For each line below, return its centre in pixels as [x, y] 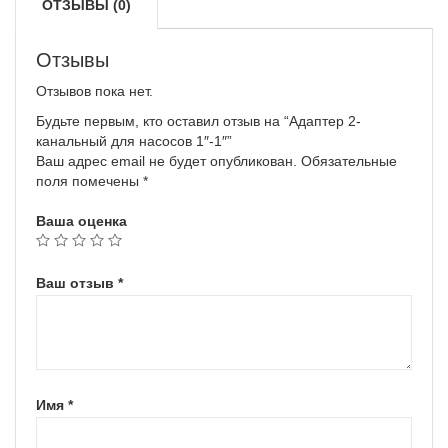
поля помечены [89, 181]
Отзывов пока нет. [94, 91]
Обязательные [349, 161]
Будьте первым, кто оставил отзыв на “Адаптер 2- [198, 121]
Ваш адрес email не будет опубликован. [166, 161]
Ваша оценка [81, 221]
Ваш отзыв [77, 283]
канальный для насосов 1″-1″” [134, 141]
